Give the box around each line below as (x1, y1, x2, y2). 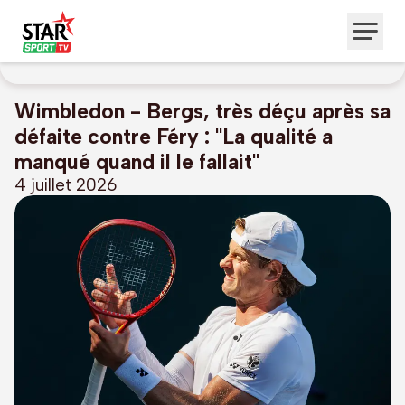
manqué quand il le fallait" (14, 149, 259, 174)
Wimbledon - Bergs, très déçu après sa (14, 99, 391, 124)
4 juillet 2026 (14, 174, 118, 195)
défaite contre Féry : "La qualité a (14, 124, 333, 149)
